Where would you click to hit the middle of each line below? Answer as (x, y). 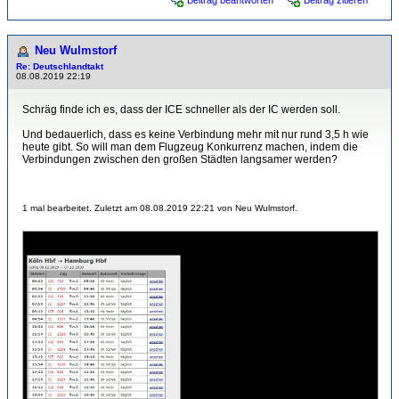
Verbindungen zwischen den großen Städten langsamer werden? (180, 159)
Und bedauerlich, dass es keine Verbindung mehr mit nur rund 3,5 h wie (195, 134)
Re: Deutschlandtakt (60, 66)
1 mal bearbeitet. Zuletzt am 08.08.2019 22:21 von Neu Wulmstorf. (160, 208)
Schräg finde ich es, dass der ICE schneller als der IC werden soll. (181, 110)
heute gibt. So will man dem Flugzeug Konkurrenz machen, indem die (190, 147)
